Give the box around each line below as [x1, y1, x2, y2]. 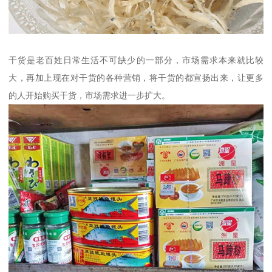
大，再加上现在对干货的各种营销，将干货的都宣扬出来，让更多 [8, 73, 263, 83]
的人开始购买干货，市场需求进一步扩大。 [8, 90, 171, 101]
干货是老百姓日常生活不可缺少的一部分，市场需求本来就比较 [8, 55, 263, 66]
